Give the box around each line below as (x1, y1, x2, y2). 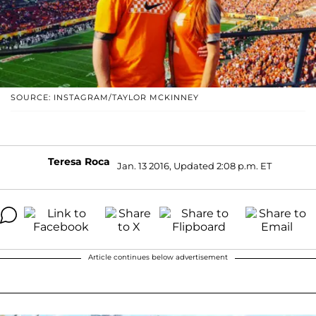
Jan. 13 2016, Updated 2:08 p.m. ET (116, 160, 272, 172)
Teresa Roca (47, 154, 110, 168)
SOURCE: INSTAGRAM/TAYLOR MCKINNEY (11, 92, 199, 102)
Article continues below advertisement (88, 252, 228, 262)
